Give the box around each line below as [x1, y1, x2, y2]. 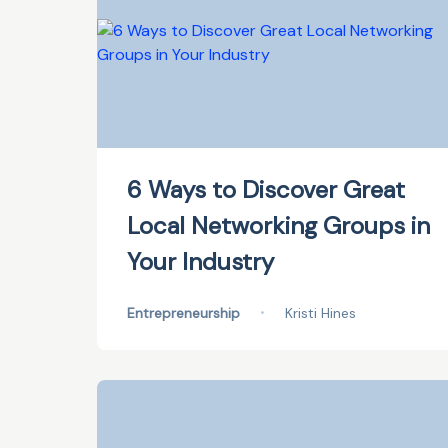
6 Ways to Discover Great [127, 174, 405, 205]
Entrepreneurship [127, 304, 240, 322]
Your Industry [127, 246, 274, 277]
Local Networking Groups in [127, 210, 430, 241]
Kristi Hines [285, 304, 356, 322]
